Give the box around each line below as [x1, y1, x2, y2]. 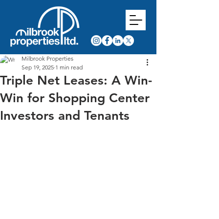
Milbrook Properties [22, 55, 73, 62]
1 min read [55, 64, 83, 71]
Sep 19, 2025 [22, 64, 54, 71]
